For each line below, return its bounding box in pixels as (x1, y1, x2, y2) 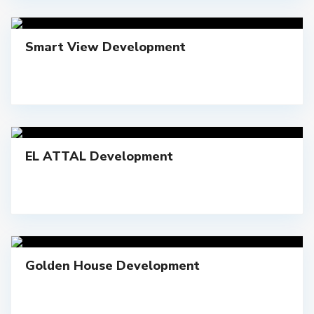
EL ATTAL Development (25, 148, 173, 165)
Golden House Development (25, 257, 200, 274)
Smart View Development (25, 39, 186, 55)
